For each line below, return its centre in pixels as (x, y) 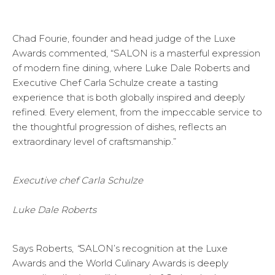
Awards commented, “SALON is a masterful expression (136, 53)
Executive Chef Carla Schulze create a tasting (115, 83)
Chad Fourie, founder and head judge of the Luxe (124, 39)
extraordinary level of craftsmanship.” (94, 142)
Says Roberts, (44, 249)
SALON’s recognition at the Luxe (153, 249)
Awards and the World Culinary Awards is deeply (120, 263)
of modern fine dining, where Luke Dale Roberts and (131, 68)
